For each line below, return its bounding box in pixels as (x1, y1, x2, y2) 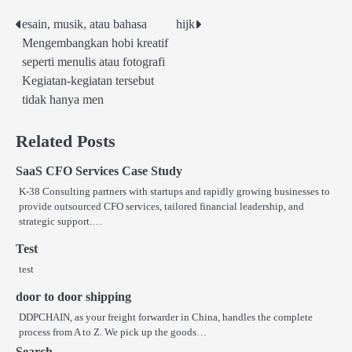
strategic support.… (19, 215, 102, 228)
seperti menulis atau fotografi (22, 55, 165, 69)
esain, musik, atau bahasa (22, 17, 147, 31)
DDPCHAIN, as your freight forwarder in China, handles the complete (19, 311, 313, 324)
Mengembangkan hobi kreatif (22, 36, 168, 50)
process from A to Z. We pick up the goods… (19, 326, 207, 339)
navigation (15, 46, 100, 68)
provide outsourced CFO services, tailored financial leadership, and (19, 200, 304, 213)
